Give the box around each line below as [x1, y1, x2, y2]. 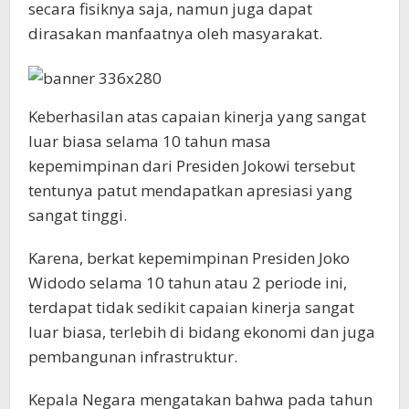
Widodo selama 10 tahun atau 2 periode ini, [28, 271, 347, 293]
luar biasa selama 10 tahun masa [28, 130, 271, 152]
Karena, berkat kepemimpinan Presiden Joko [28, 246, 350, 268]
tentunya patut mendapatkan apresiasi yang [28, 179, 352, 201]
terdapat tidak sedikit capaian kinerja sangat [28, 296, 354, 318]
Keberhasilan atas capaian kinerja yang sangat [28, 105, 366, 127]
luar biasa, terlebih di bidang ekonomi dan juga [28, 320, 375, 342]
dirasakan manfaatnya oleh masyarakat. [28, 22, 322, 44]
